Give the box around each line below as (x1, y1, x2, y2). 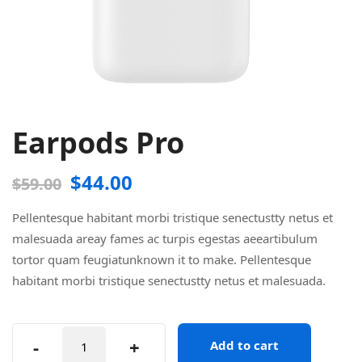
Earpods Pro (12, 123, 184, 163)
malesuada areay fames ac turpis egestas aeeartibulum (12, 230, 318, 247)
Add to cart (210, 337, 279, 354)
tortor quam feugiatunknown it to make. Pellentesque (12, 251, 311, 268)
